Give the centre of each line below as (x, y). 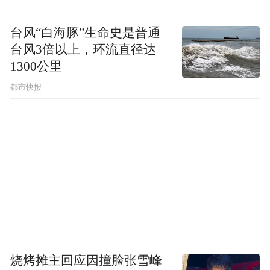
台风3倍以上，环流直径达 (83, 50)
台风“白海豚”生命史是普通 (86, 33)
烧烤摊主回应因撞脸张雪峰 (86, 261)
